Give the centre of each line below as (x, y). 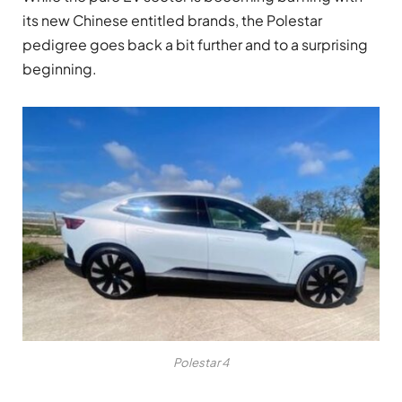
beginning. (60, 68)
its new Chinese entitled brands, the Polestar (172, 20)
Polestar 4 (201, 362)
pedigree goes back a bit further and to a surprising (195, 44)
